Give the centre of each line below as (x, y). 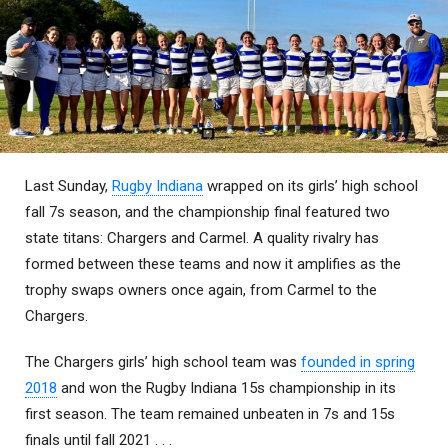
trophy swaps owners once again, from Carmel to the (201, 290)
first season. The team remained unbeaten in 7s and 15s (210, 414)
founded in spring (358, 362)
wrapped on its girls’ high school (310, 186)
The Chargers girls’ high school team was (163, 362)
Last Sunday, (68, 186)
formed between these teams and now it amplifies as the (213, 264)
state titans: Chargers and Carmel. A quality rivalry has (202, 238)
